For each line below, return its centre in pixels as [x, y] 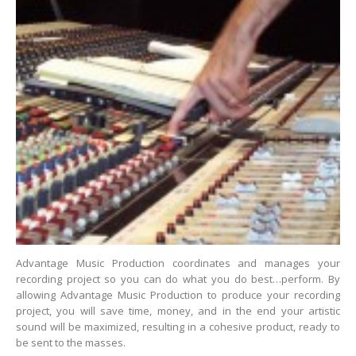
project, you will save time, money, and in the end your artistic [178, 311]
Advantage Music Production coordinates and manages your [178, 263]
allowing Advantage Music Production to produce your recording [178, 295]
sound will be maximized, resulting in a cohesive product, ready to [178, 327]
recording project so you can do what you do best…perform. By [178, 279]
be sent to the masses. [71, 342]
